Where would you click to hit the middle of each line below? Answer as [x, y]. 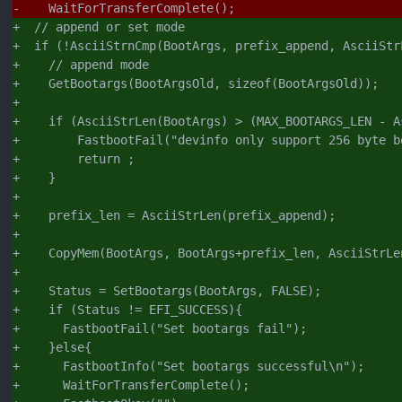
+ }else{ [52, 347]
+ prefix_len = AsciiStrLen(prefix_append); [174, 215]
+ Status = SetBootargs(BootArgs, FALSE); [167, 290]
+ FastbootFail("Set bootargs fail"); [160, 328]
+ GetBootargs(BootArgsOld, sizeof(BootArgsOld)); [196, 83]
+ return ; [74, 158]
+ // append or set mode [99, 26]
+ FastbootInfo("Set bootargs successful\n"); [188, 366]
